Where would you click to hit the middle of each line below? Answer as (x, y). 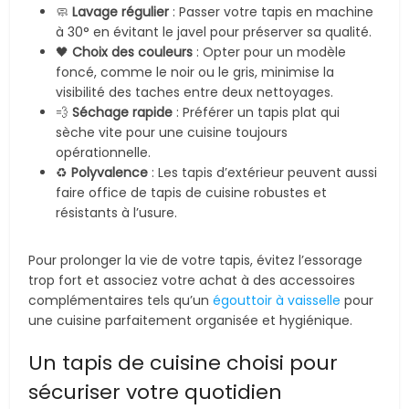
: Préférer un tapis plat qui (257, 112)
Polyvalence (110, 173)
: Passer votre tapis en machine (272, 12)
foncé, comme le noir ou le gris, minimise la (195, 72)
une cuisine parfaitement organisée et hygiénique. (191, 320)
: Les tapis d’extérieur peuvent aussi (263, 173)
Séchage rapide (123, 112)
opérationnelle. (104, 152)
